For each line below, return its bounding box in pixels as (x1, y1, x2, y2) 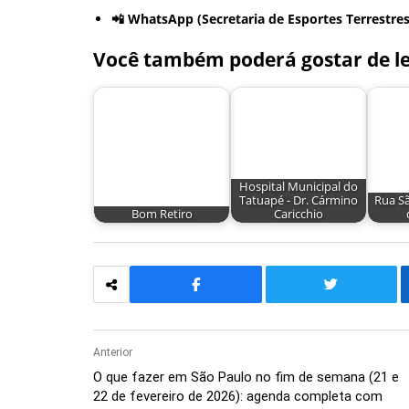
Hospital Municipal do (239, 179, 358, 195)
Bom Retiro (131, 206, 193, 223)
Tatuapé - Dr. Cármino (239, 193, 358, 209)
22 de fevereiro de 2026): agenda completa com (93, 388, 383, 405)
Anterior (93, 346, 132, 360)
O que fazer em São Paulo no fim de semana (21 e (93, 369, 399, 386)
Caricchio (274, 206, 323, 223)
